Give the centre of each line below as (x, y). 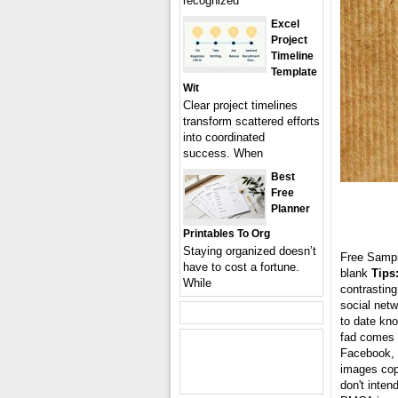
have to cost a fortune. (241, 267)
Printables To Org (227, 234)
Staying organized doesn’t (250, 251)
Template (294, 72)
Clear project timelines (240, 105)
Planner (291, 209)
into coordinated (224, 137)
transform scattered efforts (251, 121)
